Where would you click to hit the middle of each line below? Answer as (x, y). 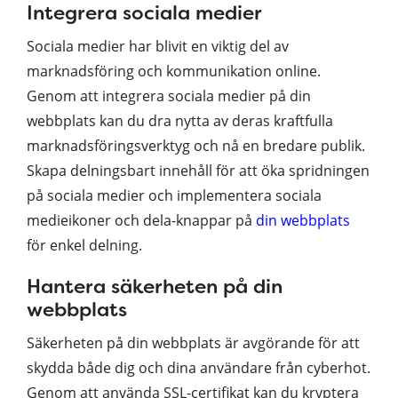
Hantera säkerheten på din (155, 286)
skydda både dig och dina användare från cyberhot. (199, 367)
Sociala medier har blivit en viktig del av (158, 46)
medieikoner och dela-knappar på (141, 220)
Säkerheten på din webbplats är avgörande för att (193, 342)
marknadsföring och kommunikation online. (174, 71)
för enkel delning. (84, 245)
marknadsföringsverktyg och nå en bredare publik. (196, 145)
